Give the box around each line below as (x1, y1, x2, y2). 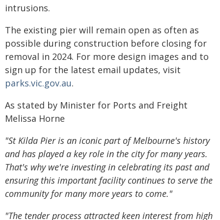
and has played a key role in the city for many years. (5, 148, 208, 160)
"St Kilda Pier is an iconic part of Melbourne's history (5, 135, 210, 146)
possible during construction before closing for (5, 37, 207, 49)
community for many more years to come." (5, 188, 172, 199)
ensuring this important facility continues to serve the (5, 174, 213, 186)
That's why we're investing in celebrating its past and (5, 161, 209, 173)
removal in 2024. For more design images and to (5, 51, 209, 62)
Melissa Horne (5, 112, 65, 124)
